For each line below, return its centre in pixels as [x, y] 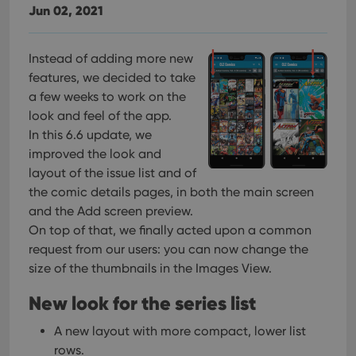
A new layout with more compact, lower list [180, 331]
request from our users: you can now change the [168, 249]
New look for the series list [142, 303]
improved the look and [95, 154]
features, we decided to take [112, 77]
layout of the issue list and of [112, 173]
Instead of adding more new [111, 58]
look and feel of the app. [100, 116]
